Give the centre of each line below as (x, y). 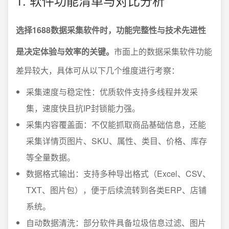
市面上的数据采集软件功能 (163, 51)
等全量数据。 (51, 157)
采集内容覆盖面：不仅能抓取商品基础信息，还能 (116, 124)
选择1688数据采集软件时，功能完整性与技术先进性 (111, 30)
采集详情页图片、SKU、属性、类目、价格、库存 (117, 141)
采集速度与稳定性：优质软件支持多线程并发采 (112, 91)
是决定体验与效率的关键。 (65, 51)
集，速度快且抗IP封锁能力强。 (83, 108)
